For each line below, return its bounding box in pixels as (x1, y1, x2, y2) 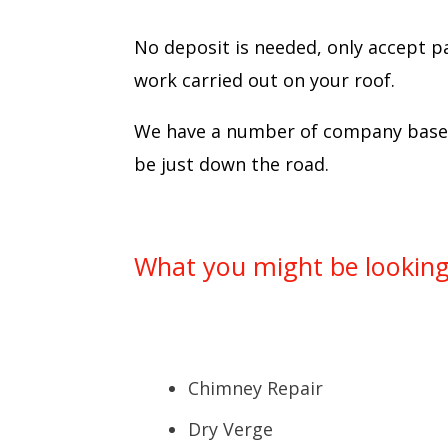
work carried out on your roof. (134, 68, 396, 93)
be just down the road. (134, 152, 330, 177)
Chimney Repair (188, 375, 324, 400)
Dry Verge (188, 417, 274, 442)
